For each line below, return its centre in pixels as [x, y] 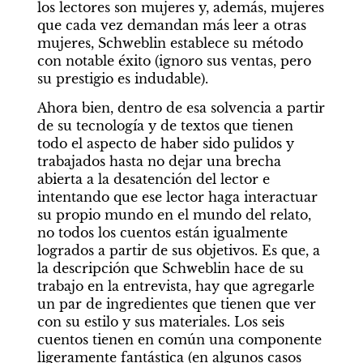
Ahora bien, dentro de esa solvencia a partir [181, 108]
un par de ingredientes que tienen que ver [176, 304]
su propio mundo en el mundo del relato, [174, 215]
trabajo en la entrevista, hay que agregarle [175, 286]
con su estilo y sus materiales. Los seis [160, 322]
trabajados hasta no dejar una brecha [159, 161]
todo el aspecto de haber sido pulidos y [165, 143]
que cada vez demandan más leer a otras [171, 25]
